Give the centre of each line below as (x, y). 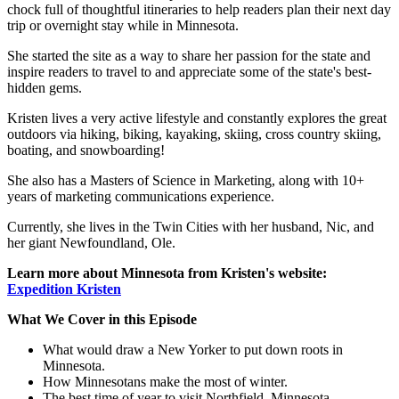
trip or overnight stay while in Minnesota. (123, 25)
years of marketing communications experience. (141, 196)
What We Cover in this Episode (102, 319)
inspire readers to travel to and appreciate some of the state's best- (189, 71)
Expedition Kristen (64, 289)
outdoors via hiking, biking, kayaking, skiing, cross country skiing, (194, 134)
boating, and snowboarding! (86, 150)
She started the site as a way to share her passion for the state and (189, 55)
